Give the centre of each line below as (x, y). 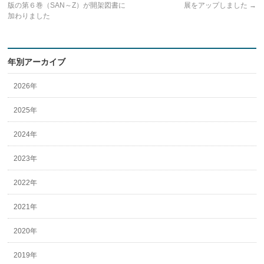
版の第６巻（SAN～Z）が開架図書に (67, 5)
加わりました (29, 16)
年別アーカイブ (37, 62)
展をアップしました (216, 5)
